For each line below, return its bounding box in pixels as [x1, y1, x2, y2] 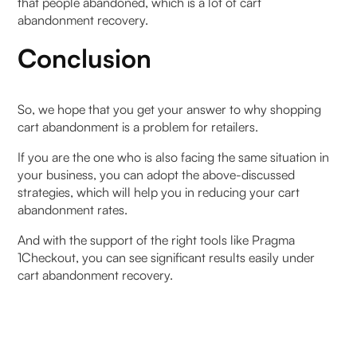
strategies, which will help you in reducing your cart [18, 183, 300, 200]
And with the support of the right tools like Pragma [18, 231, 296, 248]
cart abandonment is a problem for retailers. [18, 118, 259, 135]
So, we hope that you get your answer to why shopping [18, 100, 322, 117]
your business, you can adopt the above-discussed [18, 166, 296, 182]
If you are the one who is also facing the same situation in [18, 148, 330, 165]
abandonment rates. [18, 201, 128, 218]
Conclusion [18, 41, 152, 74]
